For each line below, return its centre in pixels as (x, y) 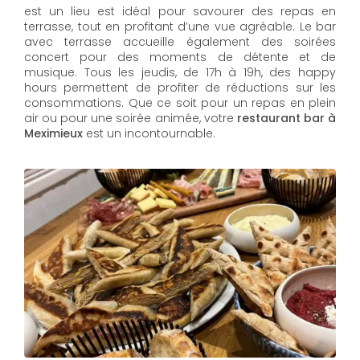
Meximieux (55, 133)
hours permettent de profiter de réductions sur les (180, 88)
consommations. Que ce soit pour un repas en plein (180, 103)
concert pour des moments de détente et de (180, 57)
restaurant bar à (286, 118)
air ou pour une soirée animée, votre (131, 118)
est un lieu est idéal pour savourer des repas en (180, 11)
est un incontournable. (151, 133)
